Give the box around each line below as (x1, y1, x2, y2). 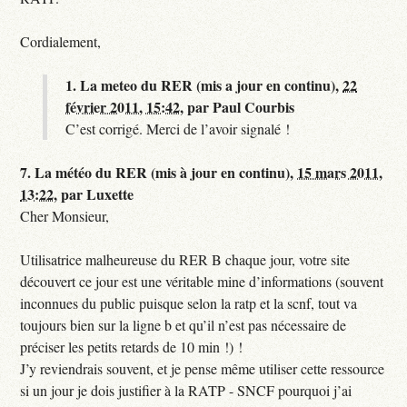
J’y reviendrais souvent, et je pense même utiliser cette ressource (20, 359, 385, 379)
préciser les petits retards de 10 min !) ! (20, 337, 243, 357)
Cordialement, (20, 32, 102, 52)
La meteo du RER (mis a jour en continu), (80, 74, 343, 96)
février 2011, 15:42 (65, 96, 181, 118)
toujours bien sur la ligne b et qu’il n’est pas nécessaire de (20, 315, 347, 335)
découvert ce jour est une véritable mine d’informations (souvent (20, 272, 384, 292)
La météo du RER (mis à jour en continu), (35, 162, 298, 184)
